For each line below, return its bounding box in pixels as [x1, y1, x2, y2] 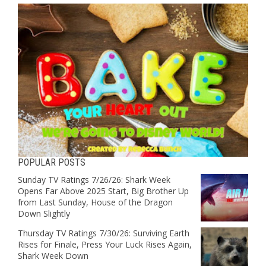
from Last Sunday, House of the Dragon [18, 197, 173, 208]
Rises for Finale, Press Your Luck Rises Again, [18, 239, 192, 251]
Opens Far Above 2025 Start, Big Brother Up [18, 185, 189, 197]
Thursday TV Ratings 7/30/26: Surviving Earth [18, 227, 189, 239]
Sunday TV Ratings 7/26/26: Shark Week [18, 174, 170, 186]
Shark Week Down [18, 250, 88, 262]
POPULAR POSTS [18, 157, 85, 169]
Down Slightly [18, 208, 70, 220]
